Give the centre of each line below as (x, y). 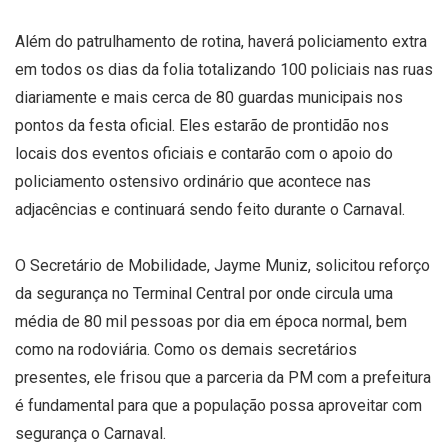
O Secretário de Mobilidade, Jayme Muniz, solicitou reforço (222, 265)
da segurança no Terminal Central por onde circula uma (204, 293)
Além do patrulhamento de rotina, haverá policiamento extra (221, 41)
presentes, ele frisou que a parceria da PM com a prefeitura (223, 377)
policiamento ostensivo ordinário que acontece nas (193, 181)
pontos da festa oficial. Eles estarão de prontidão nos (202, 125)
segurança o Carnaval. (90, 433)
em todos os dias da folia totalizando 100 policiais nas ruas (224, 69)
